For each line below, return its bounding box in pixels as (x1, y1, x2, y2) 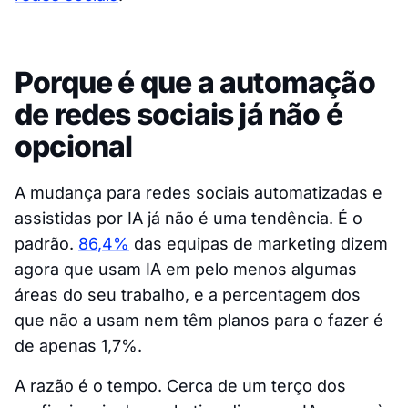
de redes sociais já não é (15, 97, 343, 133)
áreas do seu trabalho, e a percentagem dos (15, 285, 361, 305)
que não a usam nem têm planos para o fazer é (15, 311, 383, 331)
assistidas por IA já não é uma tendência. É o (15, 209, 362, 229)
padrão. (15, 234, 78, 254)
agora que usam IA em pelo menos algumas (15, 260, 357, 280)
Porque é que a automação (15, 65, 375, 101)
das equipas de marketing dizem (129, 234, 388, 254)
